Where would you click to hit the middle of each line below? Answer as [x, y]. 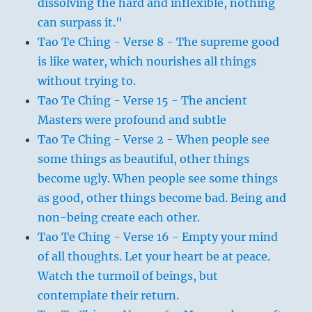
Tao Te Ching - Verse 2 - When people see [154, 139]
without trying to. [87, 80]
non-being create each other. [119, 217]
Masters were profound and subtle [132, 119]
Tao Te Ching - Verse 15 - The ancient [143, 100]
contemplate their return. [109, 295]
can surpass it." [80, 22]
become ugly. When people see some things [158, 178]
